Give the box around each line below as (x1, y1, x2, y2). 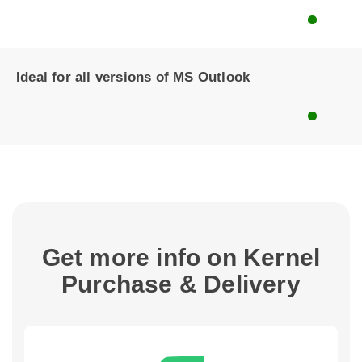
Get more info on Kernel (41, 244, 321, 271)
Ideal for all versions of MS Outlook (16, 69, 250, 85)
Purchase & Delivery (61, 271, 301, 297)
